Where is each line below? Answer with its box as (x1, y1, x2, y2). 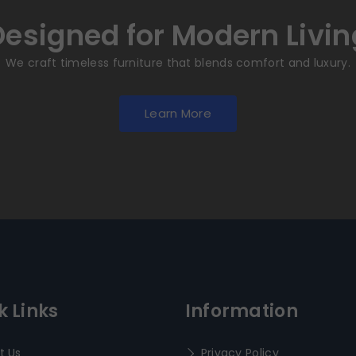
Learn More (145, 105, 211, 122)
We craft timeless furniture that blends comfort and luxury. (6, 55, 350, 71)
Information (184, 299, 298, 323)
